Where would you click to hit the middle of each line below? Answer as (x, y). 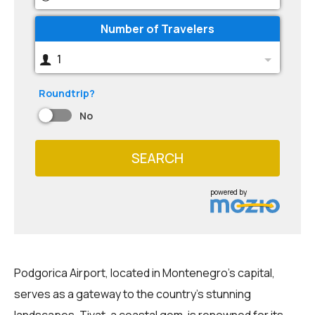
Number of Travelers (157, 29)
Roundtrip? (67, 93)
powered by (229, 192)
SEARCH (157, 158)
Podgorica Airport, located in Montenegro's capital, (144, 272)
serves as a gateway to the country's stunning (133, 294)
